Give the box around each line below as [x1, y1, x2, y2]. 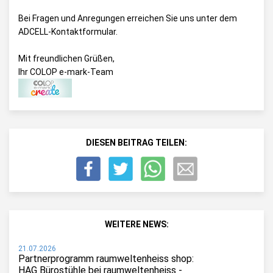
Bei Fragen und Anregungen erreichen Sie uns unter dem [18, 13, 237, 23]
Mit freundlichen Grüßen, [18, 54, 115, 63]
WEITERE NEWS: [104, 219, 169, 229]
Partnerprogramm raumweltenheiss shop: [18, 253, 194, 264]
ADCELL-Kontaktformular [18, 27, 116, 37]
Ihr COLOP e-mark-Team [18, 67, 113, 77]
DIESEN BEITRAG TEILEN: [86, 138, 187, 147]
